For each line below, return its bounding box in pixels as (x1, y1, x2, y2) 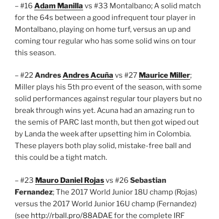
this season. (15, 48, 56, 57)
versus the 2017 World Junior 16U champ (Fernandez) (15, 199, 197, 208)
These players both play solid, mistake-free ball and (15, 141, 191, 151)
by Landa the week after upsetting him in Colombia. (15, 130, 191, 139)
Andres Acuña (63, 71, 113, 80)
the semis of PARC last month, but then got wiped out (15, 118, 199, 127)
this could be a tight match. (15, 153, 107, 162)
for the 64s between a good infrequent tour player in (15, 13, 196, 22)
